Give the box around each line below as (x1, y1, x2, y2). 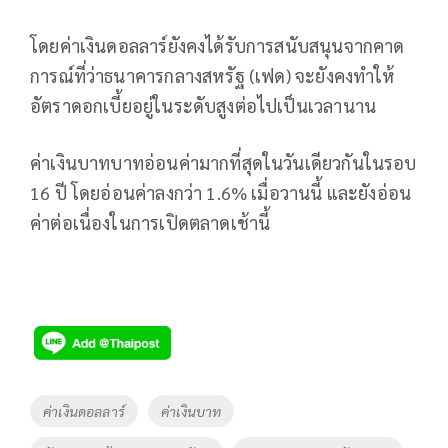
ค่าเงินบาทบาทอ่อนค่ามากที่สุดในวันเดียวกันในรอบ (30, 151, 417, 175)
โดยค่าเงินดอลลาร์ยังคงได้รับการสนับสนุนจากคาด (30, 34, 405, 58)
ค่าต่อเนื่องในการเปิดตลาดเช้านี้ (30, 211, 271, 235)
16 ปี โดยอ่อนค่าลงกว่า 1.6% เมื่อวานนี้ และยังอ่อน (30, 181, 412, 205)
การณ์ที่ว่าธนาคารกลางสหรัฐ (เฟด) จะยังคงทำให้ (30, 64, 396, 88)
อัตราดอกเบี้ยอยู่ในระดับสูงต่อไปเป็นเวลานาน (30, 94, 377, 118)
